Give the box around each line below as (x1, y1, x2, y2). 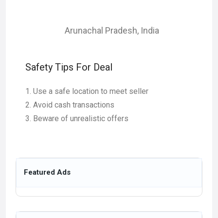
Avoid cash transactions (33, 100, 114, 109)
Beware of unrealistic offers (33, 114, 128, 123)
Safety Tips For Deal (25, 61, 112, 73)
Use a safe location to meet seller (33, 87, 148, 96)
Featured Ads (24, 168, 71, 177)
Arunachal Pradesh (65, 25, 137, 36)
